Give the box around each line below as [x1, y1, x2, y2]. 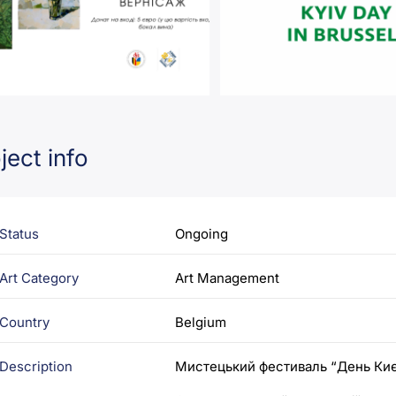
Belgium [175, 313, 227, 331]
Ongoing [175, 225, 229, 242]
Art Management [175, 269, 280, 286]
